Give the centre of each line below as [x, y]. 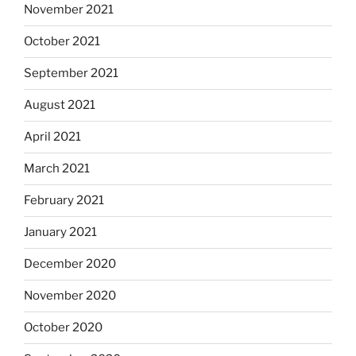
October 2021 [62, 42]
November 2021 [69, 10]
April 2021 [52, 137]
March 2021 [57, 169]
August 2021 [60, 105]
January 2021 [60, 232]
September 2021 [71, 74]
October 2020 [63, 328]
